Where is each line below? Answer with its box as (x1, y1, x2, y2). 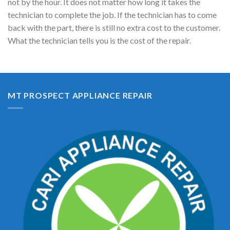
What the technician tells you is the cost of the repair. (8, 35, 191, 46)
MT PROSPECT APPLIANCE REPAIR (8, 90, 152, 100)
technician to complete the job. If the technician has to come (8, 10, 217, 20)
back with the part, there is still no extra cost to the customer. (8, 23, 220, 33)
